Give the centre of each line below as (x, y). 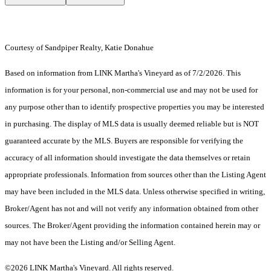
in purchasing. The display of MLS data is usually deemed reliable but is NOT (132, 124)
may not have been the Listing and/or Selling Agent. (91, 243)
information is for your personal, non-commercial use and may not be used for (131, 90)
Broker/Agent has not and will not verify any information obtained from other (132, 209)
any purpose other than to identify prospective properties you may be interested (135, 107)
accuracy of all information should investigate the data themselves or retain (128, 158)
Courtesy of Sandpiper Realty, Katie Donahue (79, 48)
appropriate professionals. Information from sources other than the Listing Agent (135, 175)
